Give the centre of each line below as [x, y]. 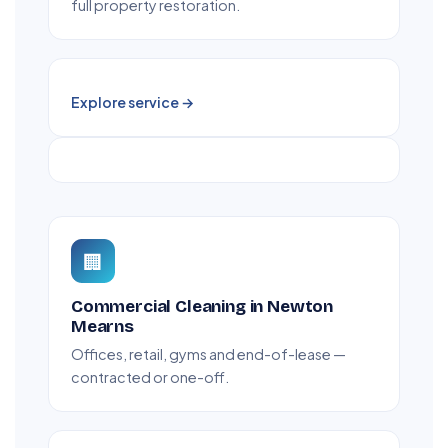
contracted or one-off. [150, 377]
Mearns [102, 327]
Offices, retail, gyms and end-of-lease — [208, 354]
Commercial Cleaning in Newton [202, 307]
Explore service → [132, 102]
